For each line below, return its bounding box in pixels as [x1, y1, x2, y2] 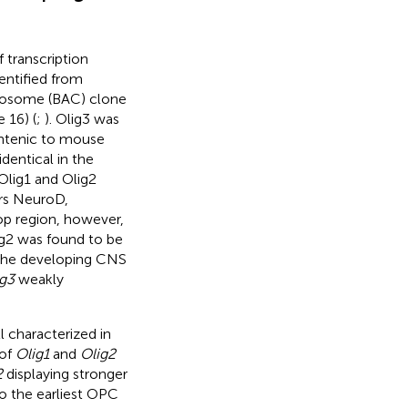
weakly [14, 270, 64, 288]
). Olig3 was [44, 109, 119, 127]
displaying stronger [2, 364, 127, 382]
